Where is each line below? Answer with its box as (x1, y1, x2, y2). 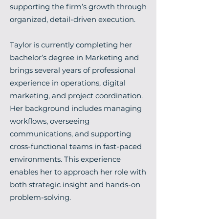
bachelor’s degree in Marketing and (10, 53, 139, 62)
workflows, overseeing (10, 116, 89, 126)
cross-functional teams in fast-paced (10, 142, 142, 151)
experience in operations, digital (10, 78, 126, 88)
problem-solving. (10, 193, 71, 202)
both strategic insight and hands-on (10, 180, 140, 189)
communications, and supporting (10, 129, 131, 138)
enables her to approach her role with (10, 167, 146, 176)
